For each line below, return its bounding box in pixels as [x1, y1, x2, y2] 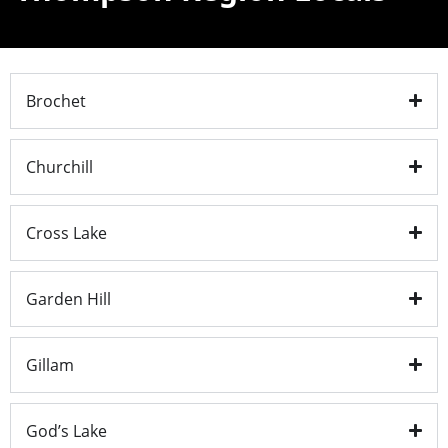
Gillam [26, 353, 74, 376]
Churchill [26, 155, 93, 178]
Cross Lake [26, 221, 107, 244]
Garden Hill [26, 287, 111, 310]
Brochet [26, 89, 86, 112]
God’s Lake [26, 419, 107, 442]
